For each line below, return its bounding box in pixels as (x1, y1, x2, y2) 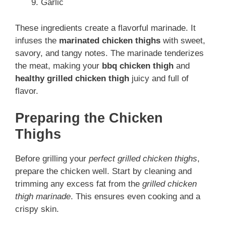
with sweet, (160, 35, 205, 45)
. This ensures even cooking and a (71, 192, 200, 202)
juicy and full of (129, 73, 189, 83)
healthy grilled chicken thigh (15, 73, 129, 83)
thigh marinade (15, 192, 71, 202)
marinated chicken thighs (59, 35, 160, 45)
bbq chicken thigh (102, 61, 174, 71)
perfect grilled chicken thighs (89, 154, 197, 164)
